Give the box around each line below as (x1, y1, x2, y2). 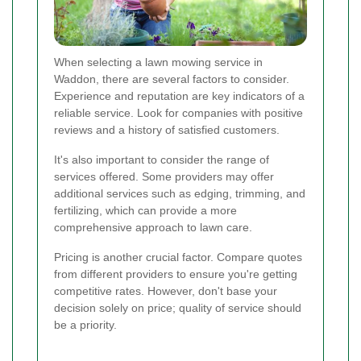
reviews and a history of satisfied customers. (54, 123, 280, 137)
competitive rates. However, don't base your (54, 284, 277, 298)
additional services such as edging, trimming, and (54, 187, 305, 201)
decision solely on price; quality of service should (54, 301, 301, 315)
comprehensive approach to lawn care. (54, 221, 252, 234)
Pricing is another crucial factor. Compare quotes (54, 251, 302, 264)
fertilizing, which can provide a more (54, 204, 237, 218)
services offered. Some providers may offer (54, 170, 274, 184)
